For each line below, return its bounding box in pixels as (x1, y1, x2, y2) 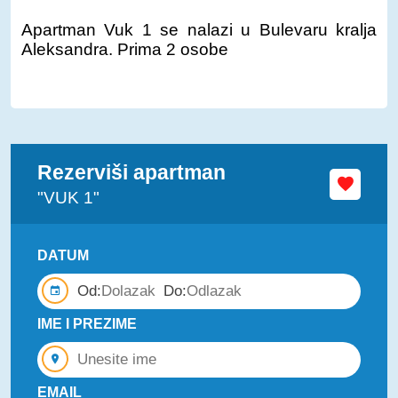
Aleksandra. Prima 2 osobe (21, 40, 228, 59)
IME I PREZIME (37, 316, 137, 331)
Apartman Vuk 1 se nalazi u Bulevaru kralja (21, 20, 377, 39)
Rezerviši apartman (37, 161, 226, 184)
